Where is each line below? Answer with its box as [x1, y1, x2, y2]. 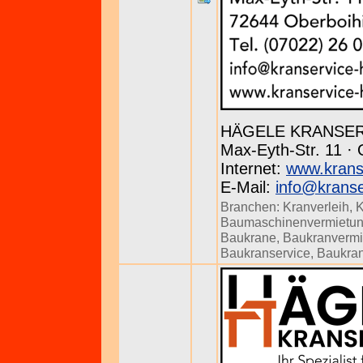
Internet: [220, 160, 286, 177]
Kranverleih [283, 199, 349, 214]
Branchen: [220, 199, 283, 214]
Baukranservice [220, 246, 310, 260]
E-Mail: [220, 178, 275, 196]
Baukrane [220, 230, 276, 245]
